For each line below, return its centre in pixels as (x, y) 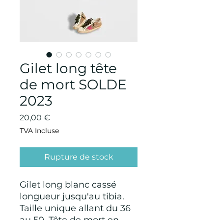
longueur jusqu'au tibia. (72, 196)
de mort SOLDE (73, 84)
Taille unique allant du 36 (75, 208)
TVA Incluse (39, 131)
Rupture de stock (79, 157)
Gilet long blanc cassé (68, 185)
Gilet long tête (68, 68)
